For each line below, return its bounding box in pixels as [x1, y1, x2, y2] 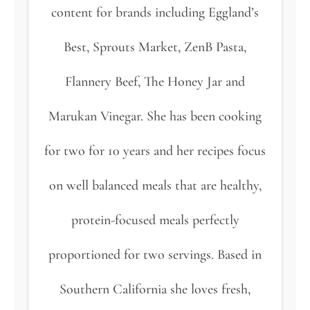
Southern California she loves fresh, [60, 281, 250, 298]
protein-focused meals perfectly [71, 212, 239, 229]
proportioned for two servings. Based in [48, 246, 262, 264]
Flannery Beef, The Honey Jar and [65, 73, 245, 91]
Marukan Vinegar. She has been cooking [48, 108, 262, 125]
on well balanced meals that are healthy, [48, 177, 262, 194]
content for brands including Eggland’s [51, 4, 259, 21]
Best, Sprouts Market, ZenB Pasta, [64, 39, 246, 56]
